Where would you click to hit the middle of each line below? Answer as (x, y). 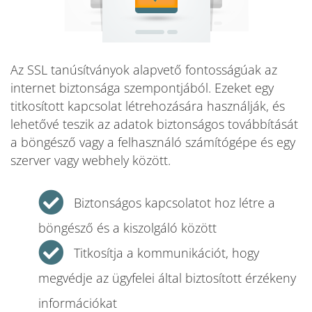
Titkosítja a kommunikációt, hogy (166, 253)
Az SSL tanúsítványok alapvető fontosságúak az (144, 70)
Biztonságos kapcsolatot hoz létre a (174, 203)
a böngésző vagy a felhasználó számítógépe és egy (153, 142)
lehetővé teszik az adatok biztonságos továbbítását (154, 124)
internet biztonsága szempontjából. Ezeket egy (142, 88)
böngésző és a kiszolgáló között (127, 228)
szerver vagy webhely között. (91, 160)
